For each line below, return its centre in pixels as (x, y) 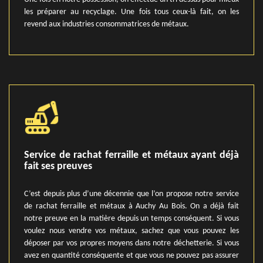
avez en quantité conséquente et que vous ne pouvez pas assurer (131, 256)
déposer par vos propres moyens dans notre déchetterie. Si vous (131, 243)
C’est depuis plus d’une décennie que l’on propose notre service (131, 194)
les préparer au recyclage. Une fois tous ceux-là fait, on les (131, 12)
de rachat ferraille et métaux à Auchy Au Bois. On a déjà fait (131, 206)
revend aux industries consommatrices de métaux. (107, 24)
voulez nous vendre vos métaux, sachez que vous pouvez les (131, 231)
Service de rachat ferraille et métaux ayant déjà (131, 155)
